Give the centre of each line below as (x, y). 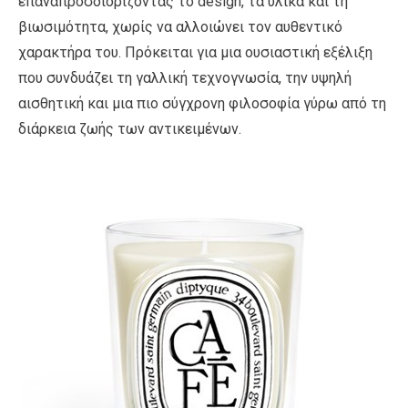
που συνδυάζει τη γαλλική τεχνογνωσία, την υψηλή (185, 77)
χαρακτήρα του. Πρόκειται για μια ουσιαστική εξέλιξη (195, 52)
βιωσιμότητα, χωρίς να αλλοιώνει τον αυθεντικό (180, 26)
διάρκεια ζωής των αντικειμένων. (130, 128)
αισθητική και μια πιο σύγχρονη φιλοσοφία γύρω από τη (202, 103)
